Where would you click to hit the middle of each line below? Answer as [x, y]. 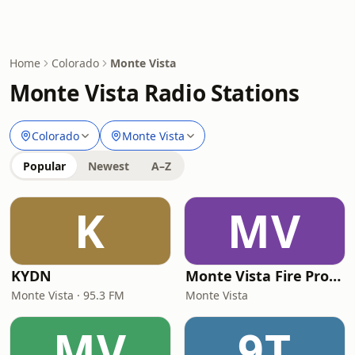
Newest [109, 166]
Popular [44, 166]
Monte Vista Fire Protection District [335, 276]
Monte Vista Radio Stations [155, 93]
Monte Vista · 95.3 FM [68, 295]
